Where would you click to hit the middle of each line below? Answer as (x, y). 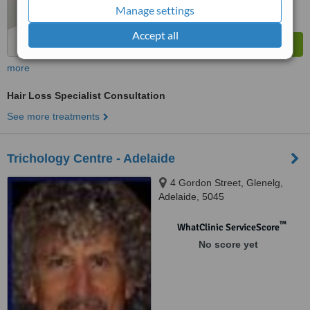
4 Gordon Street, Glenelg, (227, 183)
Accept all (155, 35)
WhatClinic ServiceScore (228, 227)
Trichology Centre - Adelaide (91, 158)
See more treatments (53, 116)
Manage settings (155, 10)
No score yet (228, 244)
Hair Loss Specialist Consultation (86, 95)
